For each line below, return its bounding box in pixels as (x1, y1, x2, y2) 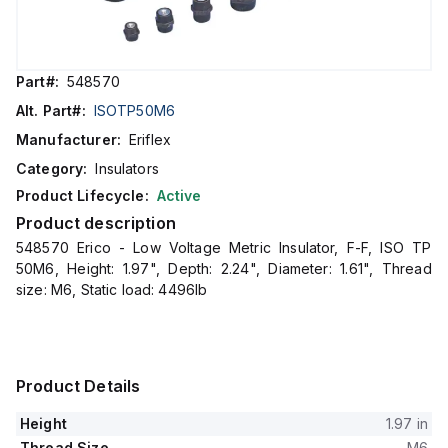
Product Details (16, 376, 141, 396)
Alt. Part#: (16, 102, 86, 119)
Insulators (95, 160, 159, 177)
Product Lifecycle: (16, 187, 149, 204)
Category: (16, 160, 88, 177)
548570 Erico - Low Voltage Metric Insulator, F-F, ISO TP (16, 239, 432, 256)
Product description (16, 213, 176, 233)
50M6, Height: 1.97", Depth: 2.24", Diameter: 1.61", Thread (16, 260, 432, 277)
